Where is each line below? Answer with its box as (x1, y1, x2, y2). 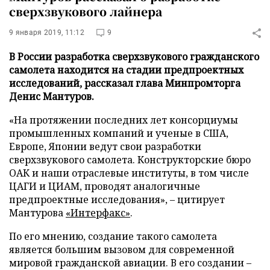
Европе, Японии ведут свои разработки (9, 140, 201, 153)
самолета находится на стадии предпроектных (9, 63, 243, 77)
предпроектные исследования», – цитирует (9, 193, 225, 206)
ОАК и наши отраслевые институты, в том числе (9, 166, 249, 180)
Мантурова (9, 206, 66, 219)
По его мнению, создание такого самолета (9, 230, 217, 243)
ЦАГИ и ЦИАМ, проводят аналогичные (9, 180, 200, 193)
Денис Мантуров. (9, 90, 94, 103)
